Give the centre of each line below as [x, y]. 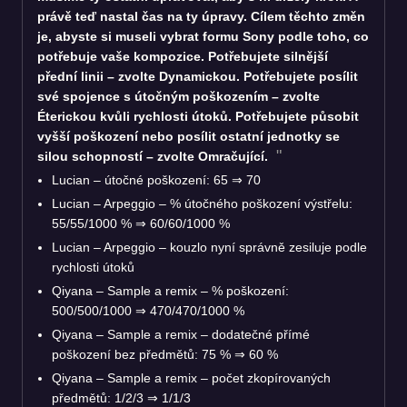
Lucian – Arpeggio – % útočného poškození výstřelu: [202, 203]
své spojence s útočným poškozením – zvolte [179, 96]
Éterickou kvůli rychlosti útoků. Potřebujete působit [198, 116]
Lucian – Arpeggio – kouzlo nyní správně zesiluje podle [209, 247]
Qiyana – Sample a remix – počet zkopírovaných [191, 377]
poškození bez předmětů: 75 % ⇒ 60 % [165, 354]
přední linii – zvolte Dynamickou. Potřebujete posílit [198, 76]
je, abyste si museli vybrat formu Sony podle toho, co [203, 36]
